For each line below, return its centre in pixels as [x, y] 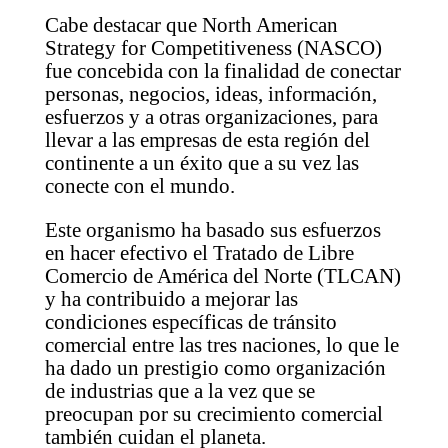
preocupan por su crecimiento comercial [213, 413]
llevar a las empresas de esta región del [207, 139]
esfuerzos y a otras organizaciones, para [211, 116]
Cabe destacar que [123, 24]
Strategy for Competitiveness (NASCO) [213, 47]
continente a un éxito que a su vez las [201, 162]
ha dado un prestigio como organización [215, 367]
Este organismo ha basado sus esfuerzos [212, 229]
